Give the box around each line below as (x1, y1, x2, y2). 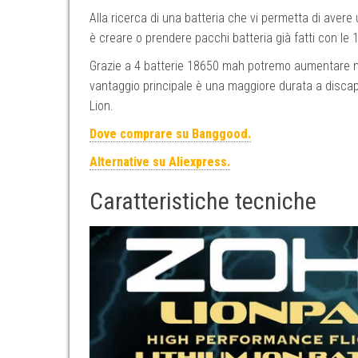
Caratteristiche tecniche (89, 187, 316, 215)
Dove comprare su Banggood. (89, 126, 251, 141)
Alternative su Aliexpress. (89, 154, 230, 169)
